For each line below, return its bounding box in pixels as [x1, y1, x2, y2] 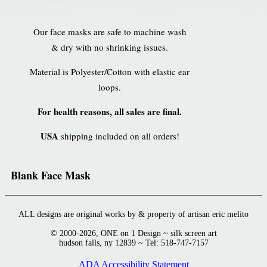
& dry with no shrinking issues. [51, 41, 168, 53]
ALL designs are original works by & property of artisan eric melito [18, 209, 249, 219]
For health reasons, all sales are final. [38, 104, 182, 118]
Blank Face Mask [11, 167, 91, 183]
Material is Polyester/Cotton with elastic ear [30, 65, 190, 77]
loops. [98, 80, 121, 93]
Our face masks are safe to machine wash [33, 25, 187, 38]
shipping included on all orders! [58, 129, 179, 142]
